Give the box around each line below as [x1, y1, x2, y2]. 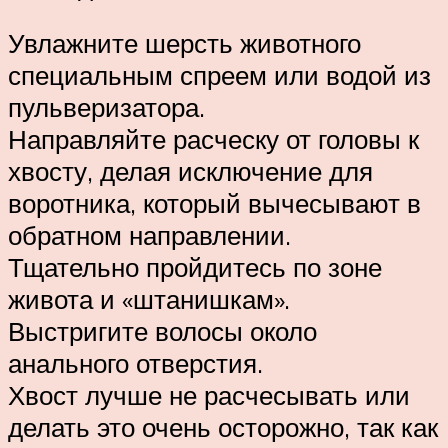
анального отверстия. [8, 347, 263, 380]
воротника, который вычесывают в [8, 187, 421, 220]
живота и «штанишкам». [8, 283, 290, 316]
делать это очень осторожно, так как [8, 411, 438, 444]
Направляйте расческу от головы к [8, 123, 419, 156]
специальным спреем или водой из [8, 59, 431, 92]
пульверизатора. [8, 91, 205, 124]
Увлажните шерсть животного [8, 27, 361, 60]
